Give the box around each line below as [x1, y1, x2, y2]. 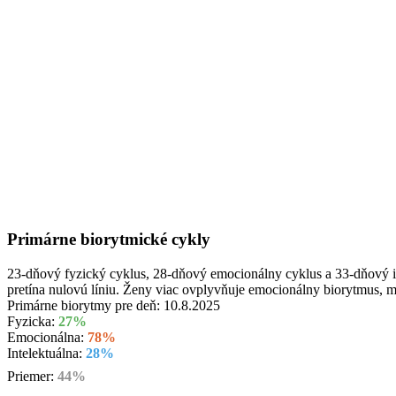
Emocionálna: [7, 329, 88, 345]
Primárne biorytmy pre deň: [7, 297, 164, 313]
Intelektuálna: [7, 345, 86, 361]
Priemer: [7, 368, 57, 384]
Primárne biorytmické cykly [7, 230, 210, 249]
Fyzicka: [7, 313, 58, 329]
